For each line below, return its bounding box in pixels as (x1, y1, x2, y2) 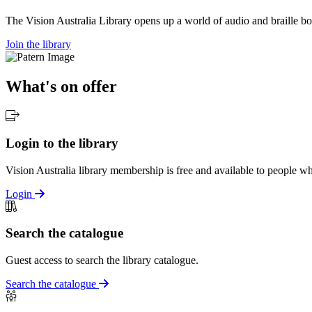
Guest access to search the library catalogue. (6, 254, 198, 266)
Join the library (6, 38, 71, 51)
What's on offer (6, 77, 117, 96)
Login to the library (6, 135, 118, 150)
